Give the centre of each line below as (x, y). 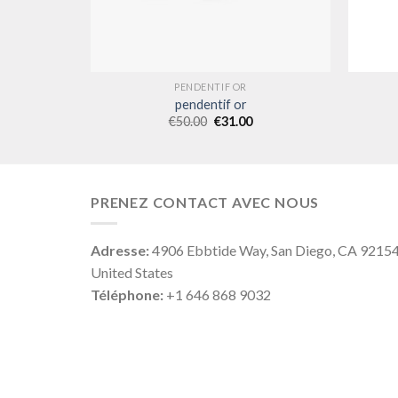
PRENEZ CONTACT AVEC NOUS (205, 202)
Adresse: (120, 251)
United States (132, 273)
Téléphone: (127, 295)
